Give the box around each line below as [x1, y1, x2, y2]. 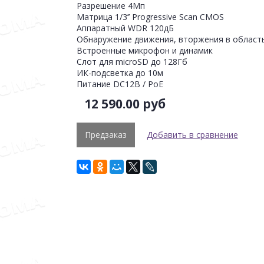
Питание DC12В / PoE [76, 78, 163, 90]
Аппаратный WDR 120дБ [76, 22, 174, 34]
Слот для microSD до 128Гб [76, 55, 187, 67]
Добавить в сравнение [146, 128, 238, 140]
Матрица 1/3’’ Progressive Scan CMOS [76, 11, 224, 22]
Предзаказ [84, 128, 127, 140]
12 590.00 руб [84, 95, 166, 112]
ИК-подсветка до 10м [76, 67, 163, 78]
